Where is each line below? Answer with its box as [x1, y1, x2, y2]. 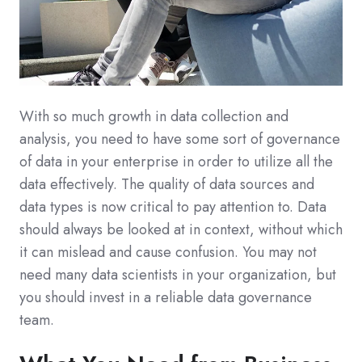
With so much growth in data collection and [19, 106, 288, 128]
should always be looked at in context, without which [19, 219, 343, 241]
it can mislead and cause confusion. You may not [19, 242, 317, 263]
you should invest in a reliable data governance [19, 287, 312, 309]
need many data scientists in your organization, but [19, 264, 336, 286]
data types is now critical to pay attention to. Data [19, 196, 326, 218]
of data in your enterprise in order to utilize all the [19, 151, 333, 173]
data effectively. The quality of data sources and [19, 174, 314, 196]
